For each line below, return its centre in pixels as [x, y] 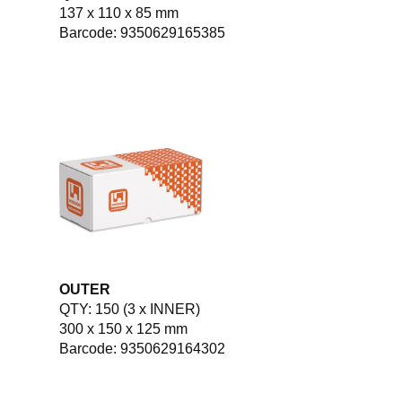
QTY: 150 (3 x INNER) [130, 309]
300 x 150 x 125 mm [123, 328]
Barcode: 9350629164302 [142, 348]
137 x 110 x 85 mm [119, 13]
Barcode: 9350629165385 [142, 32]
